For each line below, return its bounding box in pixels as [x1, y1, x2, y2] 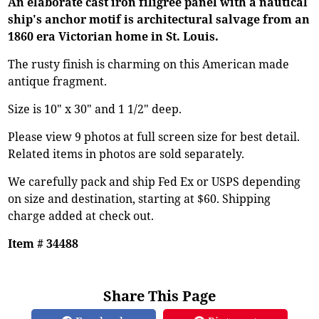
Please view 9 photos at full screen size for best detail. [8, 128, 300, 145]
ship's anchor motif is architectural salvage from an [8, 11, 310, 27]
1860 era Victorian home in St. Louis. [8, 28, 219, 44]
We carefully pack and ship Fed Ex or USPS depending [8, 173, 301, 189]
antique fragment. [8, 73, 108, 89]
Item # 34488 [8, 235, 79, 251]
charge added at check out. [8, 207, 155, 224]
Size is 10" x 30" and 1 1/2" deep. [8, 100, 182, 117]
